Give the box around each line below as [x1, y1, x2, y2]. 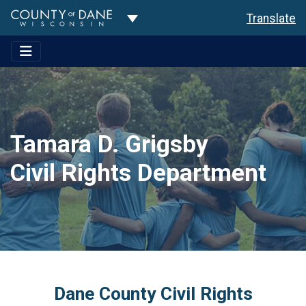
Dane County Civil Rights [53, 283, 253, 304]
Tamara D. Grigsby [10, 130, 208, 159]
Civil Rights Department [10, 158, 266, 188]
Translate [247, 11, 296, 25]
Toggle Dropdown [126, 10, 219, 24]
